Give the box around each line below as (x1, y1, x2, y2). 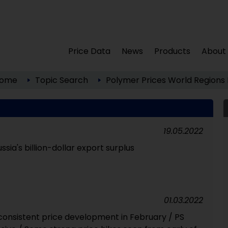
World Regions (167, 74, 225, 86)
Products (154, 45, 191, 57)
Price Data (68, 45, 111, 57)
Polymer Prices (105, 74, 166, 86)
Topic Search (35, 74, 88, 86)
